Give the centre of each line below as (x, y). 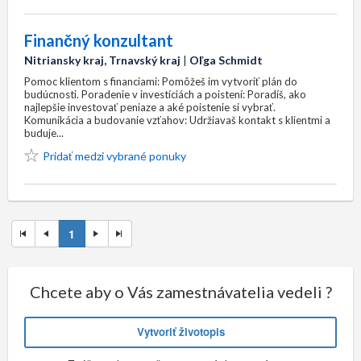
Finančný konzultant (99, 40)
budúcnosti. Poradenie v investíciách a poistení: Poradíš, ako (165, 94)
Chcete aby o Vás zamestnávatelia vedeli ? (180, 292)
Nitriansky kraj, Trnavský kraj (102, 60)
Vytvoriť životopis (180, 332)
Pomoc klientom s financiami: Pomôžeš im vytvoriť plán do (161, 81)
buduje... (44, 133)
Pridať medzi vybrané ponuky (114, 156)
